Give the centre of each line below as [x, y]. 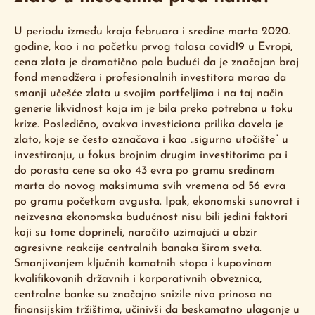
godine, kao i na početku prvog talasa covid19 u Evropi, [153, 47]
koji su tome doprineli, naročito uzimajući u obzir [136, 233]
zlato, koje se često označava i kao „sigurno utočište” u [151, 140]
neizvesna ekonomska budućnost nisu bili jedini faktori [151, 218]
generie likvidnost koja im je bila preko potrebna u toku [154, 109]
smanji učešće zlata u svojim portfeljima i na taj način [149, 94]
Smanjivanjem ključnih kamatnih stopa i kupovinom [143, 264]
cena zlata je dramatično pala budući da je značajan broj [156, 63]
